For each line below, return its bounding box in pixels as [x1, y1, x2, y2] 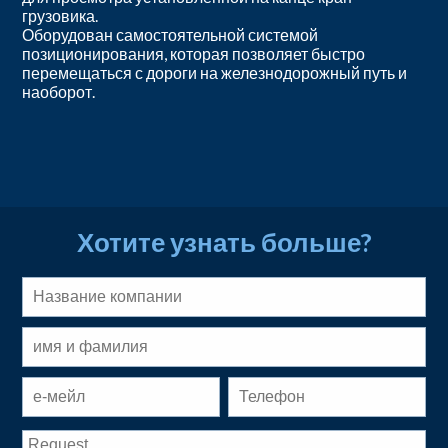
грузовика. [22, 5, 99, 25]
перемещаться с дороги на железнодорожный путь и [22, 62, 408, 82]
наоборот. [22, 81, 96, 101]
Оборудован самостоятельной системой [22, 24, 319, 44]
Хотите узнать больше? [76, 226, 372, 257]
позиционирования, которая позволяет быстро [22, 43, 366, 63]
